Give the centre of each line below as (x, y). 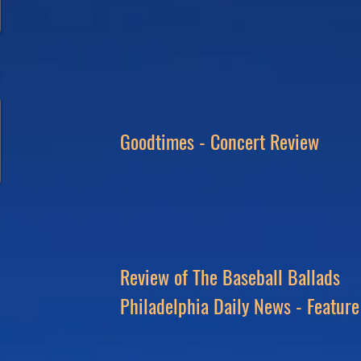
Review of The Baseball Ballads (230, 276)
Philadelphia (164, 305)
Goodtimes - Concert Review (220, 141)
